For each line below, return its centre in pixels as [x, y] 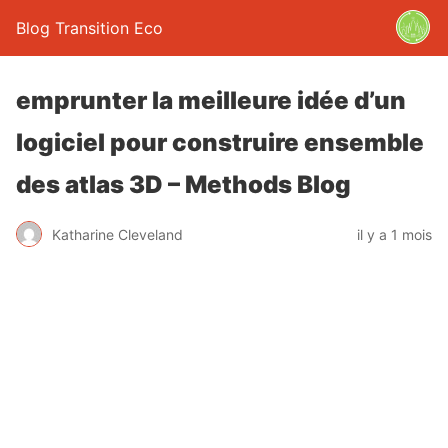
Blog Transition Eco [89, 28]
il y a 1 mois [394, 234]
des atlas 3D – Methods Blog [183, 184]
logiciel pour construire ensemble [220, 142]
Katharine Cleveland [117, 234]
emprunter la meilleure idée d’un [211, 100]
